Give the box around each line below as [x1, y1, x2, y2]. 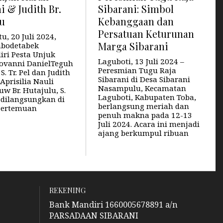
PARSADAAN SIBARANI [49, 210, 138, 222]
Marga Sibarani [98, 39, 168, 53]
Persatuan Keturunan [98, 27, 194, 40]
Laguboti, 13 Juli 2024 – [98, 56, 184, 66]
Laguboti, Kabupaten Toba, [98, 92, 196, 102]
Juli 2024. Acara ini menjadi [98, 118, 200, 129]
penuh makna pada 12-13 [98, 110, 192, 120]
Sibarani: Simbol [98, 2, 174, 15]
